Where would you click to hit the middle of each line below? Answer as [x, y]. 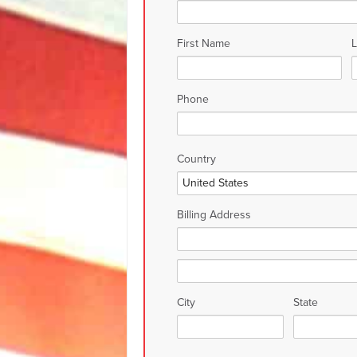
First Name [204, 43]
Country [196, 159]
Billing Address [214, 215]
